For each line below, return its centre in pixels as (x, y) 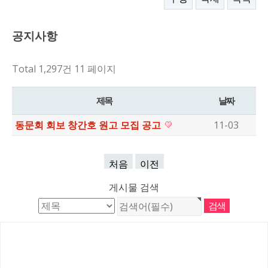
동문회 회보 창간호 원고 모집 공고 (89, 125)
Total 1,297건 (42, 69)
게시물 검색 (134, 188)
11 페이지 (94, 69)
